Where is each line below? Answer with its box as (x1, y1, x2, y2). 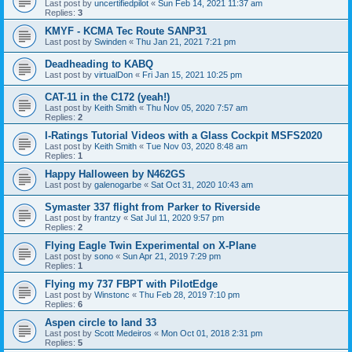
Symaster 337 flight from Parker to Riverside (45, 201, 260, 213)
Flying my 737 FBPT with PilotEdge (45, 278, 218, 290)
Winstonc (94, 290, 130, 299)
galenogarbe (94, 180, 141, 189)
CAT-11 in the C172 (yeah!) (45, 91, 170, 103)
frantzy (94, 213, 121, 222)
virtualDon (94, 70, 133, 79)
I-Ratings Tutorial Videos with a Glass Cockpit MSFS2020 (45, 130, 322, 141)
